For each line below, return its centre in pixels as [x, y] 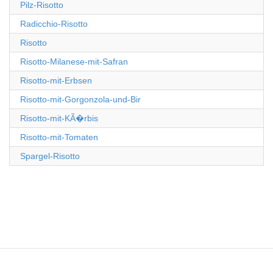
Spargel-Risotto [50, 156]
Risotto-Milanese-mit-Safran [74, 62]
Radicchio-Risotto [54, 24]
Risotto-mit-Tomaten [59, 137]
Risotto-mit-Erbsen [56, 80]
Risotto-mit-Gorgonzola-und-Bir [80, 99]
